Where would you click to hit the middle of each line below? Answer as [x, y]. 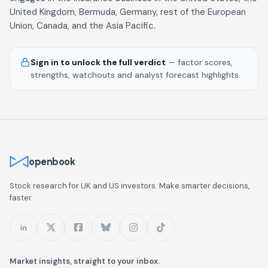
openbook [52, 161]
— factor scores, [199, 62]
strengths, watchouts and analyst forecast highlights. [135, 75]
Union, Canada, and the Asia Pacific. [83, 26]
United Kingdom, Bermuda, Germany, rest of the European [128, 12]
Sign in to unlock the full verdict [98, 62]
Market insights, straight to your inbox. [85, 261]
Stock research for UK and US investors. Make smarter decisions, [130, 186]
